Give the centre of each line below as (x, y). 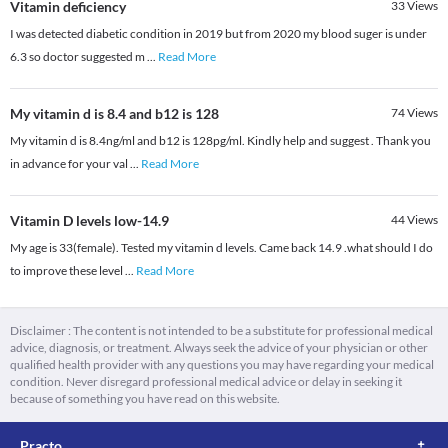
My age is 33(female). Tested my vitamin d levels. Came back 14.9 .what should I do (221, 248)
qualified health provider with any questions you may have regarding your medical (222, 365)
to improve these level (67, 271)
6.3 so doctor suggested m (78, 57)
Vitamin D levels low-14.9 (89, 221)
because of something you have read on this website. (145, 399)
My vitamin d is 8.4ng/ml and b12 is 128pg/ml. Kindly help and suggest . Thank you (220, 141)
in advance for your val (70, 164)
